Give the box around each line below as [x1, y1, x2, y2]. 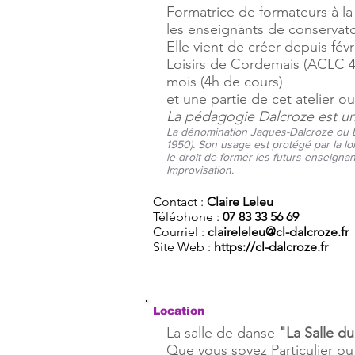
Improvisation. [166, 163, 234, 176]
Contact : [153, 194, 207, 209]
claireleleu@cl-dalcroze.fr [208, 224, 349, 239]
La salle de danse [166, 324, 279, 342]
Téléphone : [153, 209, 223, 224]
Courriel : [153, 224, 208, 239]
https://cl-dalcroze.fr [214, 239, 328, 254]
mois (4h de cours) [166, 73, 287, 90]
